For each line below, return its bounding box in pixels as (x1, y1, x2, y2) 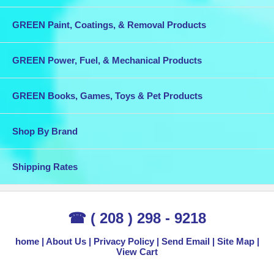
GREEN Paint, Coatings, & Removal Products (12, 20, 206, 31)
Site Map (217, 236, 254, 247)
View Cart (116, 246, 158, 257)
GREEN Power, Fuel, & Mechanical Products (12, 55, 202, 66)
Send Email (161, 236, 210, 247)
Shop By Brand (12, 126, 78, 137)
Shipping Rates (12, 161, 78, 172)
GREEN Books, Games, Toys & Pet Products (12, 91, 202, 102)
